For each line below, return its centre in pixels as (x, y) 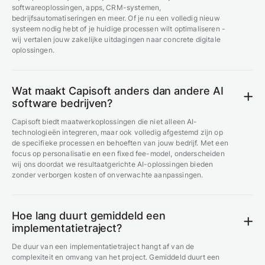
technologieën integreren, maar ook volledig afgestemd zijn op (117, 132)
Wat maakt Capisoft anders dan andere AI (118, 91)
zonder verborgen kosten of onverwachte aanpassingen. (108, 174)
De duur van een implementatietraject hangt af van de (103, 246)
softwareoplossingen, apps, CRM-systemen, (87, 7)
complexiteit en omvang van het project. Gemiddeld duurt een (116, 257)
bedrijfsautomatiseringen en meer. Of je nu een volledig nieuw (116, 18)
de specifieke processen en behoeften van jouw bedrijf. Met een (120, 143)
